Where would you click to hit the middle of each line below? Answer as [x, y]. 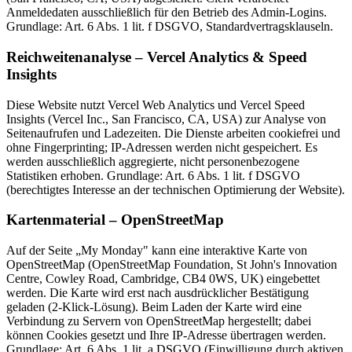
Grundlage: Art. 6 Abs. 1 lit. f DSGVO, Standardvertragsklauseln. [170, 27]
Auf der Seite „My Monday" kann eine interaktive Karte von [157, 251]
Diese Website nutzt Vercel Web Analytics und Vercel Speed [156, 104]
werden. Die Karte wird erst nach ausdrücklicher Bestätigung [158, 293]
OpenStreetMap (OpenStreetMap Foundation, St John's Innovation [172, 265]
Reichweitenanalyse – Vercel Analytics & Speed [157, 57]
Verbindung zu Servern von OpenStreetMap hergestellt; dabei [159, 321]
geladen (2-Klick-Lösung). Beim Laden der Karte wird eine [154, 307]
